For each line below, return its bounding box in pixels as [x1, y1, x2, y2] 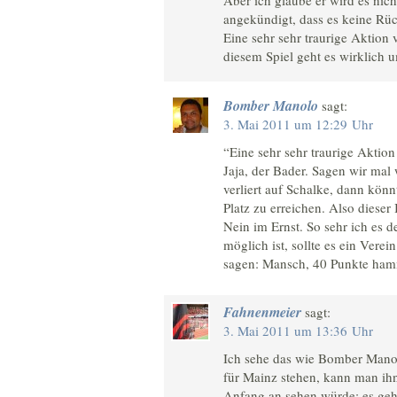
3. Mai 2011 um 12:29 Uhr [223, 114, 373, 133]
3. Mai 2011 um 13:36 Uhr [223, 322, 373, 340]
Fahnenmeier [223, 302, 301, 323]
